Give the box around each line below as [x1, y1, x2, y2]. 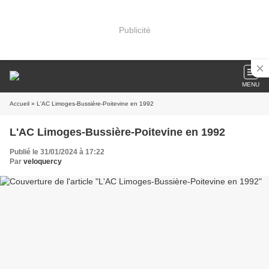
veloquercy [23, 157, 62, 166]
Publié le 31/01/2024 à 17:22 [10, 148, 104, 156]
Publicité [118, 25, 151, 35]
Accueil [10, 100, 29, 107]
